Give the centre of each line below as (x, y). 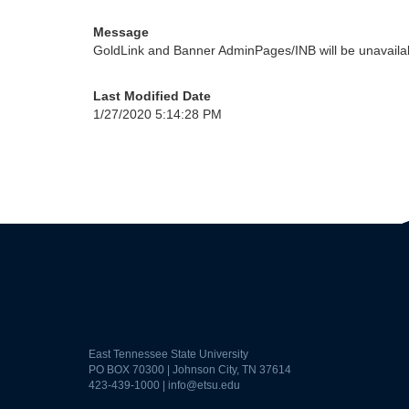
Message (121, 32)
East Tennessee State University (168, 354)
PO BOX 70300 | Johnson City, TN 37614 (190, 370)
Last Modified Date (152, 96)
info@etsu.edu (204, 385)
